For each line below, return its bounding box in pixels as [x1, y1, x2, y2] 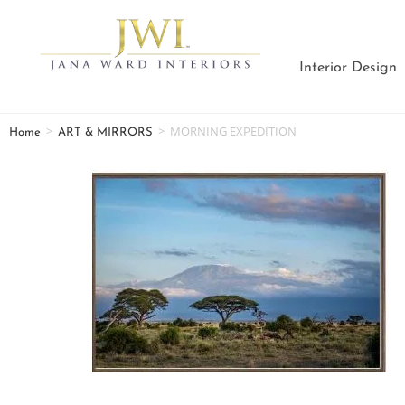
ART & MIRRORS [58, 127, 153, 138]
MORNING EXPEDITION [170, 123, 297, 139]
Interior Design [299, 61, 398, 75]
